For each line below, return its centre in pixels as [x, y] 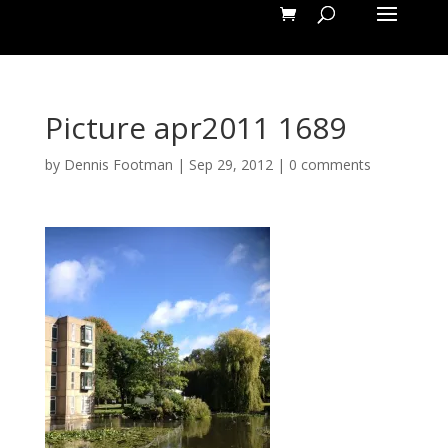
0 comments [329, 164]
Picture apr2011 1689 [195, 127]
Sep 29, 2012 [230, 164]
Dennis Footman [118, 164]
